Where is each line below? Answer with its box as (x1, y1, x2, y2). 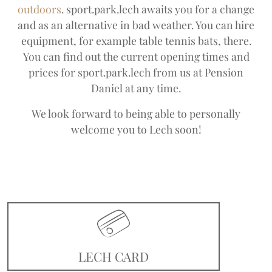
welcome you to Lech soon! (70, 121, 202, 136)
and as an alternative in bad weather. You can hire (18, 17, 254, 32)
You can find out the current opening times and (22, 49, 250, 63)
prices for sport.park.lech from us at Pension (29, 64, 243, 79)
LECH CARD (78, 247, 149, 265)
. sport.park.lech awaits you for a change (61, 1, 254, 16)
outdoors (18, 1, 61, 16)
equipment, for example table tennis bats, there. (21, 33, 251, 47)
